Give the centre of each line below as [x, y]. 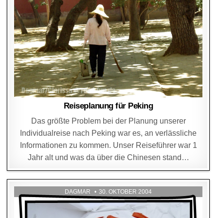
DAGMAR [78, 191]
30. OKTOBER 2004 [126, 191]
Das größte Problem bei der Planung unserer [108, 121]
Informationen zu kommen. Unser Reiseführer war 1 [108, 145]
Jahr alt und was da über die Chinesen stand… [108, 157]
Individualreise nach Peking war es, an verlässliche [109, 133]
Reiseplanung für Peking [108, 106]
